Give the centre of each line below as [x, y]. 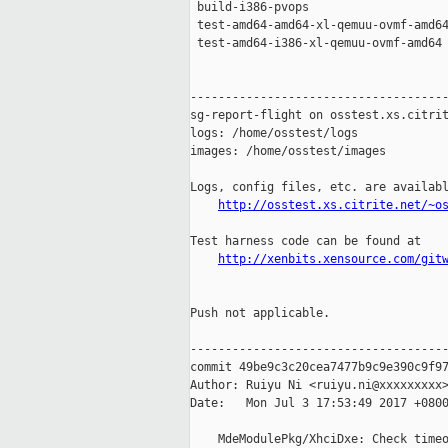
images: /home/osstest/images [288, 151]
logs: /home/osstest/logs [274, 133]
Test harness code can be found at [305, 241]
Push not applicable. [260, 313]
